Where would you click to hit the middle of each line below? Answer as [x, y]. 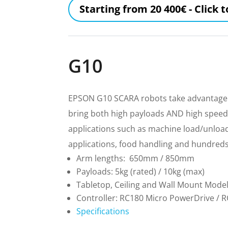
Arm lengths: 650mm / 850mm [136, 159]
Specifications [103, 211]
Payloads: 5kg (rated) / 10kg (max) [141, 172]
